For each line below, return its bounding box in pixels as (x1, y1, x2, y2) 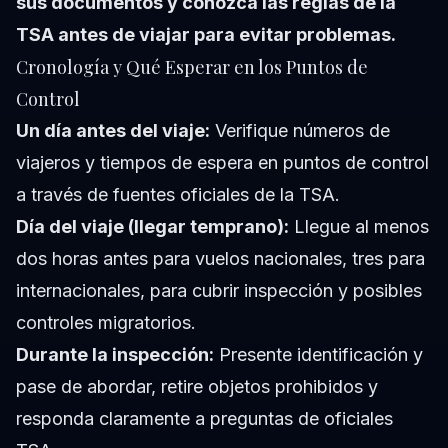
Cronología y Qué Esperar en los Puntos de (16, 55, 368, 80)
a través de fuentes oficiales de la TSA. (16, 184, 340, 206)
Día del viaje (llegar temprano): (16, 216, 289, 238)
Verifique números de (210, 120, 390, 142)
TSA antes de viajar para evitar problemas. (16, 24, 396, 46)
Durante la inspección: (16, 344, 214, 366)
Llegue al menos (289, 216, 429, 238)
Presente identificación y (214, 344, 423, 366)
